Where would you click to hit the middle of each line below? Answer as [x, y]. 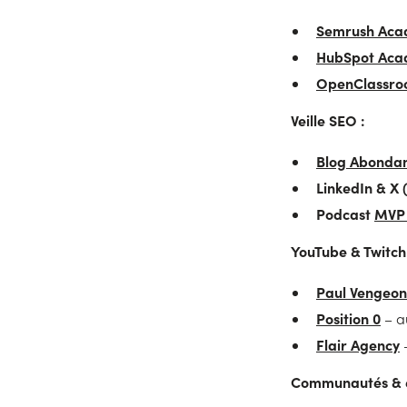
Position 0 [348, 318]
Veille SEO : [328, 120]
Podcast [345, 213]
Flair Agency [358, 344]
